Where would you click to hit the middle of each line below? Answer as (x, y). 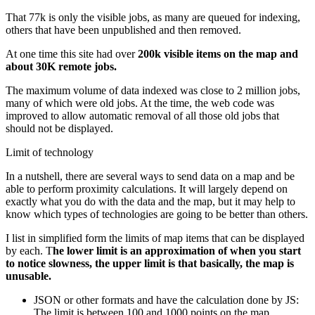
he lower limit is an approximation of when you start (177, 250)
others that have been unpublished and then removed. (123, 30)
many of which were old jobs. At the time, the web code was (140, 103)
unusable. (28, 276)
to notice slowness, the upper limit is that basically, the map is (150, 263)
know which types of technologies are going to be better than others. (157, 214)
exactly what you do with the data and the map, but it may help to (150, 201)
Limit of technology (50, 152)
